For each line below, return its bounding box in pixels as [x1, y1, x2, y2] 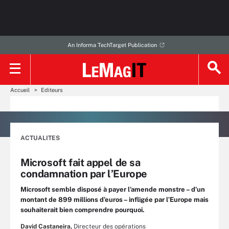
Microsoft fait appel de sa [20, 156, 141, 169]
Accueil [10, 87, 30, 93]
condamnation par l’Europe [20, 168, 148, 180]
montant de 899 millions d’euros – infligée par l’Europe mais [20, 196, 209, 203]
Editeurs [41, 87, 63, 93]
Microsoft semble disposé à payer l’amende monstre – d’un [20, 186, 205, 193]
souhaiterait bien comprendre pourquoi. [20, 206, 145, 214]
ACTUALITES [20, 134, 60, 142]
